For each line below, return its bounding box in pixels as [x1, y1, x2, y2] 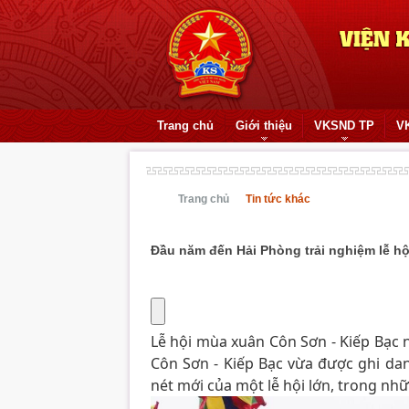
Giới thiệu [236, 119, 292, 132]
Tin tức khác [246, 193, 310, 205]
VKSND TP [314, 119, 374, 132]
